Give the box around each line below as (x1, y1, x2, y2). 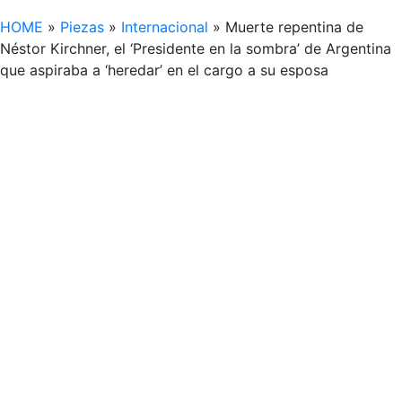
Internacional (121, 18, 208, 36)
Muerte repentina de (225, 18, 363, 36)
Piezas (60, 18, 104, 36)
